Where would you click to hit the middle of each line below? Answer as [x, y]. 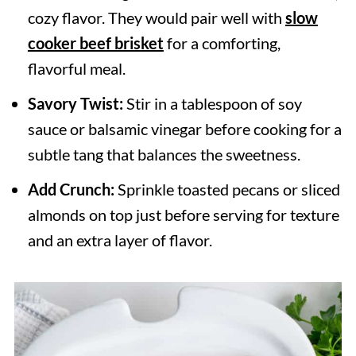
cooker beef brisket [95, 43]
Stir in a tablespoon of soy [214, 103]
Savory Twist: [77, 103]
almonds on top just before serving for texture [183, 215]
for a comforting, [222, 43]
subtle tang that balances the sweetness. [164, 154]
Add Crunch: [72, 189]
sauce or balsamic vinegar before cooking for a [184, 129]
